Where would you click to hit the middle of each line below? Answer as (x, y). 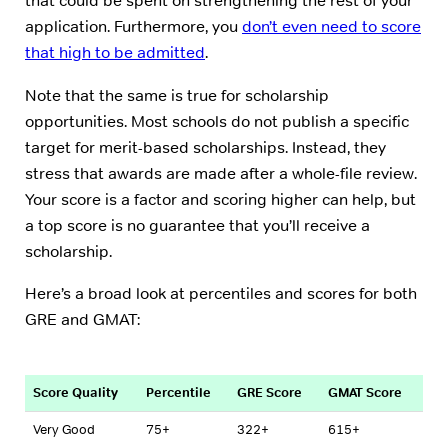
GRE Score (269, 393)
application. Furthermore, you (133, 27)
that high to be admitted (115, 53)
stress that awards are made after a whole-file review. (221, 173)
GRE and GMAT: (82, 319)
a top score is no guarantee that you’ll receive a (197, 225)
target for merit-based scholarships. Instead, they (205, 147)
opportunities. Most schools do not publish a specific (217, 121)
